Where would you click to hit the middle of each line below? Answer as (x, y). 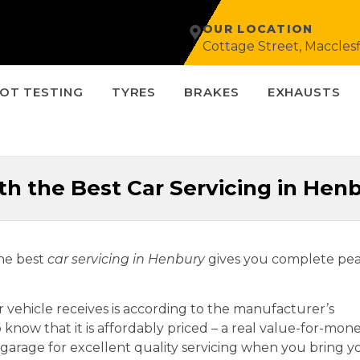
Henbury (178, 259)
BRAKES (212, 92)
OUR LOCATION (258, 29)
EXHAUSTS (304, 92)
